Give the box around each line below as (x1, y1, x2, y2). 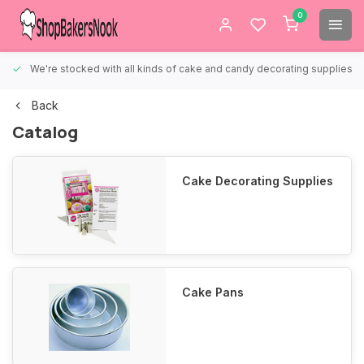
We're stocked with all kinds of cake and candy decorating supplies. (30, 63, 355, 75)
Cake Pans (182, 285, 244, 299)
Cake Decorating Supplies (182, 174, 333, 188)
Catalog (12, 121, 78, 143)
